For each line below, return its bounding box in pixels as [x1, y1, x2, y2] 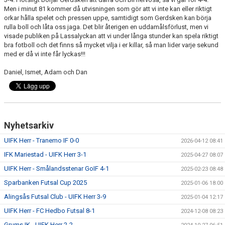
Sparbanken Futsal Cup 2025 [4, 179, 87, 186]
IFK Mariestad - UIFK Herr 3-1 [4, 151, 86, 158]
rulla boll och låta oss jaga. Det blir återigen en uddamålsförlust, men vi [4, 23, 208, 31]
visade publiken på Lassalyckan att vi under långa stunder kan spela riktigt [4, 32, 218, 40]
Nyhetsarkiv [4, 120, 54, 131]
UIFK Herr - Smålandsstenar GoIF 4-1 [4, 165, 109, 172]
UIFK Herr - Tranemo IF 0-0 [4, 137, 79, 144]
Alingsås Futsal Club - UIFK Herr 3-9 [4, 193, 106, 200]
